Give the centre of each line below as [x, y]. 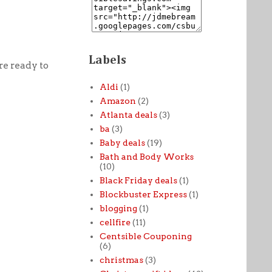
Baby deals [122, 142]
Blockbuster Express [143, 194]
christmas [121, 260]
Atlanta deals [128, 114]
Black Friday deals [138, 180]
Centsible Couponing [145, 236]
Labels [107, 60]
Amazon [117, 100]
